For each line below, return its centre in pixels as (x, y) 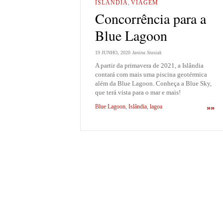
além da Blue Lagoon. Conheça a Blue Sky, (153, 83)
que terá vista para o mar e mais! (138, 92)
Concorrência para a (151, 19)
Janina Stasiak (147, 52)
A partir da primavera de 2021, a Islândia (149, 65)
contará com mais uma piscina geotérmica (151, 74)
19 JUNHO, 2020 (113, 52)
